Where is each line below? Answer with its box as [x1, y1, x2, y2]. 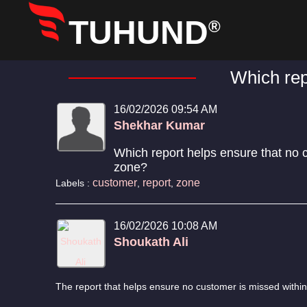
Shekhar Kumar [113, 119, 205, 132]
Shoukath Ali [113, 235, 188, 249]
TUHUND [69, 14, 208, 51]
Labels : [55, 177, 93, 188]
